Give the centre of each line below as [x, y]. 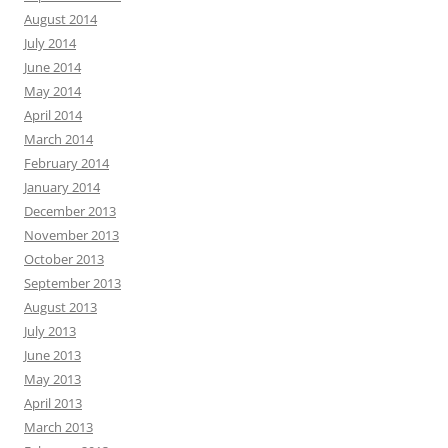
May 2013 [52, 379]
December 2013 [70, 211]
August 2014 [60, 19]
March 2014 [58, 139]
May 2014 [52, 91]
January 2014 [62, 187]
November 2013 [71, 235]
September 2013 [72, 283]
